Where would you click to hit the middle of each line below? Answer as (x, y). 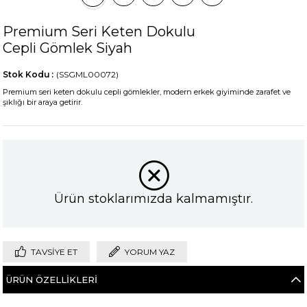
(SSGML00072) (88, 74)
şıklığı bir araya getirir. (43, 102)
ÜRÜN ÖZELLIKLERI (52, 280)
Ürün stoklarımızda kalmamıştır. (153, 199)
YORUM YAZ (150, 252)
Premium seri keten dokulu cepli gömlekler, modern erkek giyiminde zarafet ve (147, 91)
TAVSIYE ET (54, 252)
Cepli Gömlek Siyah (68, 48)
